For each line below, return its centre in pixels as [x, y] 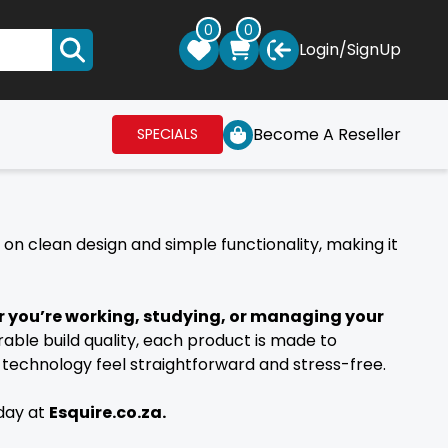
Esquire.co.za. [107, 412]
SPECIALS [167, 134]
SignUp [374, 49]
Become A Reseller [327, 134]
